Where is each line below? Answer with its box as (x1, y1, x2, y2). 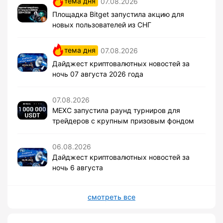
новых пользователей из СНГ (52, 20, 151, 29)
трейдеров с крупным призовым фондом (52, 116, 194, 125)
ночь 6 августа (52, 163, 103, 172)
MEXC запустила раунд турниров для (52, 106, 180, 115)
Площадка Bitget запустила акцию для (52, 10, 184, 19)
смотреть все (88, 193, 135, 202)
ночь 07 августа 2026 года (52, 70, 143, 79)
